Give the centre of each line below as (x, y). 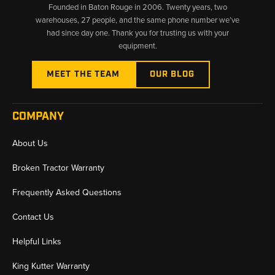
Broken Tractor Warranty (58, 168)
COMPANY (38, 117)
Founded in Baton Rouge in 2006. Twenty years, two (137, 7)
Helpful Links (37, 242)
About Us (30, 144)
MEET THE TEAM (83, 75)
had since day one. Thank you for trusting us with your (137, 33)
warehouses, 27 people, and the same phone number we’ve (137, 20)
